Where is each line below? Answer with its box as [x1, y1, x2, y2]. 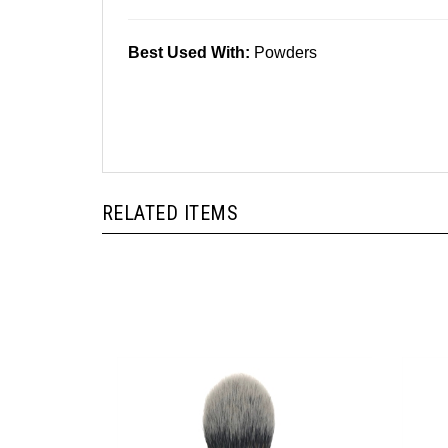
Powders [254, 26, 317, 43]
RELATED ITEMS [102, 183, 239, 207]
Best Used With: [128, 26, 254, 43]
